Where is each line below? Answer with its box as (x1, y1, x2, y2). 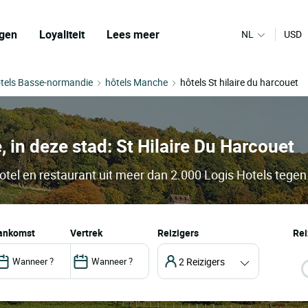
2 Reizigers (178, 254, 225, 268)
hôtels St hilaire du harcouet (180, 76, 298, 89)
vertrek (76, 226, 102, 240)
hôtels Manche (105, 76, 168, 89)
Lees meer (107, 27, 159, 42)
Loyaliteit (39, 27, 85, 42)
